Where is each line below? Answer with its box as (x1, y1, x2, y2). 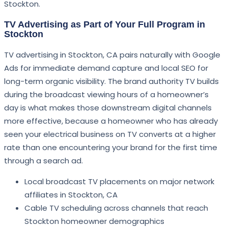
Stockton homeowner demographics (24, 216, 164, 227)
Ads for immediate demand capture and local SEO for (4, 63, 208, 74)
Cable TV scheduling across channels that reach (24, 203, 208, 214)
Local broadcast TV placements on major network (24, 176, 214, 187)
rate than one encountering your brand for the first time (4, 142, 217, 153)
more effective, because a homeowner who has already (4, 116, 218, 127)
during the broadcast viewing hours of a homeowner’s (4, 89, 209, 100)
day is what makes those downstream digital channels (4, 102, 212, 113)
